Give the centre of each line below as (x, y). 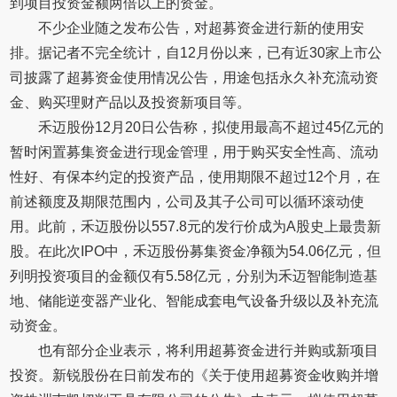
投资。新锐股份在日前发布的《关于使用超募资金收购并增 (195, 375)
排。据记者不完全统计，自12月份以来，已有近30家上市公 (196, 53)
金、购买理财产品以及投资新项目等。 (131, 102)
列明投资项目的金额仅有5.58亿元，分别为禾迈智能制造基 (194, 276)
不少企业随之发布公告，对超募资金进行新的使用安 (202, 28)
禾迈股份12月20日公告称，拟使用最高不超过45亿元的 (211, 127)
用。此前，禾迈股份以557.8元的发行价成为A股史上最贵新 (196, 226)
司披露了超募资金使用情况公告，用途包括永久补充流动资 (195, 78)
